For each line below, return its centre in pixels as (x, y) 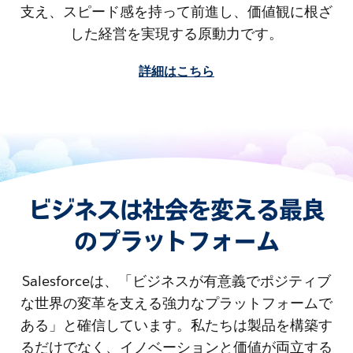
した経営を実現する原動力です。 (176, 33)
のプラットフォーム (176, 241)
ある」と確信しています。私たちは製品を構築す (176, 325)
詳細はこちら (176, 71)
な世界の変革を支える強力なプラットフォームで (176, 303)
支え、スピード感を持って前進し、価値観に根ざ (176, 11)
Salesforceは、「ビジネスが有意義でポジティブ (176, 281)
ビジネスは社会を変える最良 (176, 210)
